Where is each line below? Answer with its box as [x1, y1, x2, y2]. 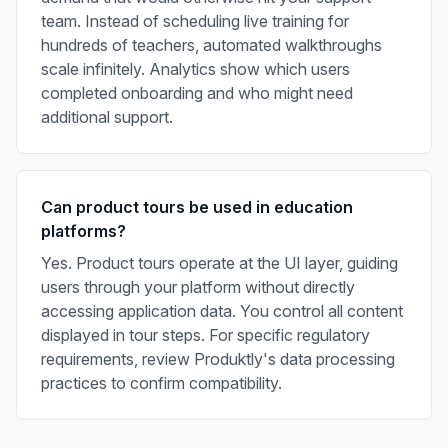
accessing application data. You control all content [41, 301, 403, 322]
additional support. [41, 107, 173, 128]
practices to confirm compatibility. [41, 373, 282, 394]
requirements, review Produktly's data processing [41, 349, 395, 370]
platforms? [41, 221, 126, 242]
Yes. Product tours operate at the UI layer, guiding [41, 253, 398, 274]
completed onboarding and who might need [41, 83, 353, 104]
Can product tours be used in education [41, 197, 353, 218]
